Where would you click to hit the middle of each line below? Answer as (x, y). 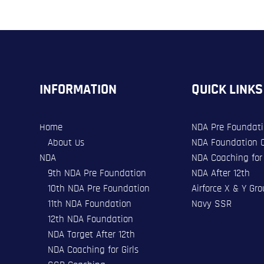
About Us (66, 142)
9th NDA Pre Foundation (97, 173)
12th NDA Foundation (90, 219)
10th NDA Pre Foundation (98, 188)
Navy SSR (211, 203)
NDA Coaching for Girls (93, 249)
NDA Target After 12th (91, 234)
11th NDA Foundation (89, 203)
